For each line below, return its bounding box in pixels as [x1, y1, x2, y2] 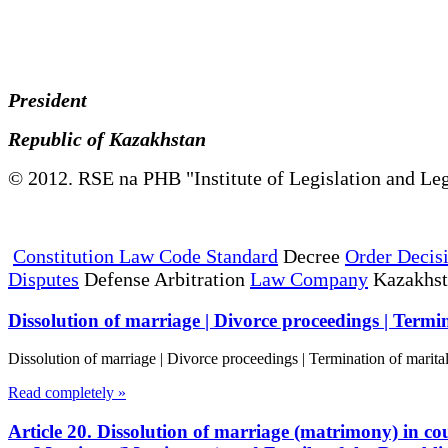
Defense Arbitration [79, 267, 250, 290]
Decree [278, 244, 345, 267]
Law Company [250, 267, 368, 290]
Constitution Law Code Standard [13, 244, 278, 267]
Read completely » [8, 384, 126, 402]
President [8, 88, 102, 111]
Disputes [8, 267, 79, 290]
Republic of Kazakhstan [8, 127, 226, 150]
